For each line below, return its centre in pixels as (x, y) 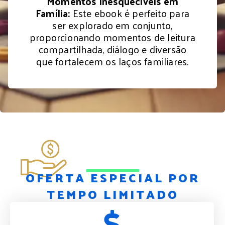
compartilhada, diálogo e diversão (113, 49)
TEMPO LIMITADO (113, 194)
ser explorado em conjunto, (113, 25)
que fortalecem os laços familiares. (113, 61)
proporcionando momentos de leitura (113, 37)
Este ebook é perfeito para (130, 13)
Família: (53, 13)
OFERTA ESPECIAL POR (113, 177)
